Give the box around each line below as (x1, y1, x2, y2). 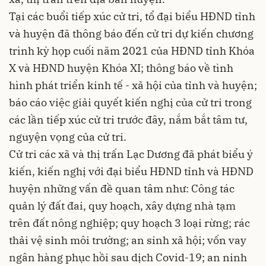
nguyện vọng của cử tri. (9, 130, 126, 144)
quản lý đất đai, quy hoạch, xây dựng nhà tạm (9, 199, 236, 213)
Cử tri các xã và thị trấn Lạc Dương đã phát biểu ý (9, 147, 253, 161)
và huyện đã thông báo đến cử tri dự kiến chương (9, 27, 254, 41)
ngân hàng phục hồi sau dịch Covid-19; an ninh (9, 251, 247, 265)
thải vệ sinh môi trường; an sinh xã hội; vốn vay (9, 233, 246, 248)
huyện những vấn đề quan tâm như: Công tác (9, 182, 235, 196)
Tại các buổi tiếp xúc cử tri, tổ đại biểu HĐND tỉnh (9, 9, 255, 24)
